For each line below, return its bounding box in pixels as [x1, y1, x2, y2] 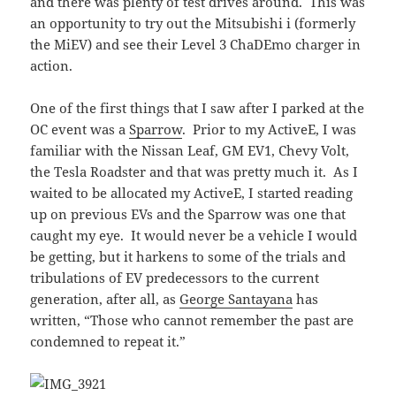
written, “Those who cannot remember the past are [30, 311, 354, 330]
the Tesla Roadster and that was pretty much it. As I [30, 163, 359, 181]
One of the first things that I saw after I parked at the [30, 99, 365, 118]
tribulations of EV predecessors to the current [30, 269, 320, 287]
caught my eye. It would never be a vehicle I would [30, 226, 358, 245]
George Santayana [179, 290, 293, 308]
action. [30, 57, 73, 75]
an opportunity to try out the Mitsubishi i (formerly [30, 14, 356, 33]
